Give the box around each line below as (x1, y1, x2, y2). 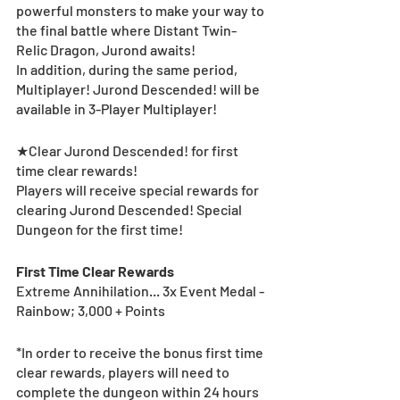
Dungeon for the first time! (16, 220, 186, 237)
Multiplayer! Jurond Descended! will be (16, 79, 262, 97)
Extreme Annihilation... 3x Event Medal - (16, 281, 267, 299)
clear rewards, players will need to (16, 362, 232, 380)
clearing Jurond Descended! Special (16, 200, 245, 218)
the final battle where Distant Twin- (16, 21, 237, 38)
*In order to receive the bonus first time (16, 343, 266, 361)
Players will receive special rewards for (16, 180, 262, 198)
